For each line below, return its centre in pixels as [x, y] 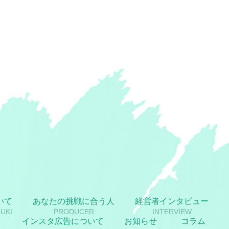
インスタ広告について [63, 221]
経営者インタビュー [172, 201]
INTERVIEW [172, 211]
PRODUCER [74, 211]
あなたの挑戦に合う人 [74, 201]
